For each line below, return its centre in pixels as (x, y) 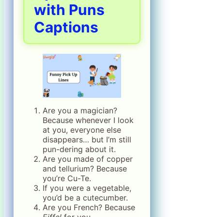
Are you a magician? (80, 111)
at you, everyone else (82, 130)
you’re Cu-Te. (67, 178)
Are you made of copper (88, 159)
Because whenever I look (88, 120)
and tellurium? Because (85, 169)
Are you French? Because (89, 208)
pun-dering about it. (79, 149)
